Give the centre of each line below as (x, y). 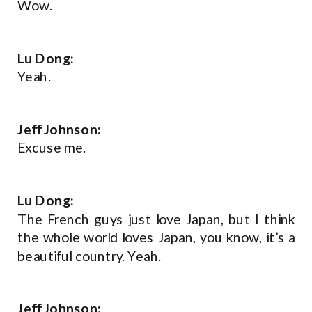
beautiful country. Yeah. (91, 256)
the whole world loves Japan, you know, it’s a (157, 237)
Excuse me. (53, 148)
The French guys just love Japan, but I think (157, 219)
